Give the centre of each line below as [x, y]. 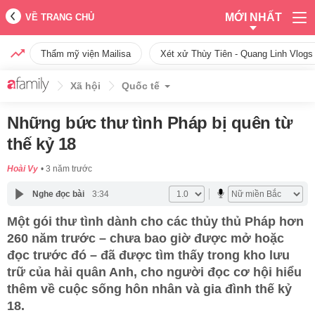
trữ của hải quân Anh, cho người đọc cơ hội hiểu [154, 272]
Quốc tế [141, 86]
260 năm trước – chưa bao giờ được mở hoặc [146, 238]
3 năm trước [69, 169]
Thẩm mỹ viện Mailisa [86, 54]
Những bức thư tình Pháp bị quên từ [149, 123]
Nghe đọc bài [58, 194]
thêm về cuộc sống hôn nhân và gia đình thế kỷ [149, 289]
